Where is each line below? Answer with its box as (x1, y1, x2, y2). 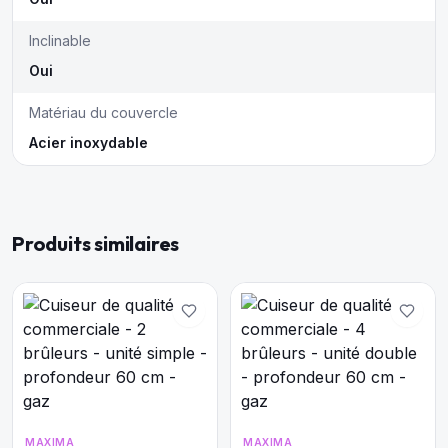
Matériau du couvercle (29, 104, 178, 121)
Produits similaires (12, 231, 180, 256)
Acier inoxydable (29, 134, 148, 151)
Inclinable (29, 32, 91, 49)
